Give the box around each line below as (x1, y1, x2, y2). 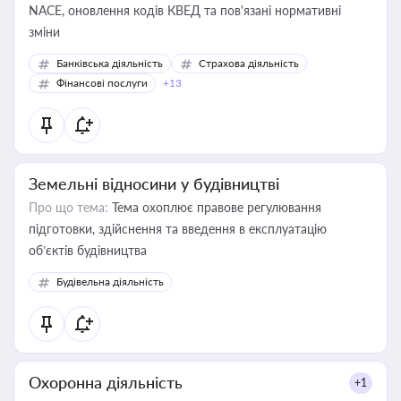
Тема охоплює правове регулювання (108, 200, 321, 215)
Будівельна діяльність (56, 275, 164, 288)
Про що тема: (29, 200, 108, 215)
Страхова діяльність (199, 56, 299, 70)
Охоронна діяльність (29, 372, 183, 392)
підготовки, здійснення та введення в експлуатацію (29, 221, 327, 236)
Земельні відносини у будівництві (29, 174, 279, 193)
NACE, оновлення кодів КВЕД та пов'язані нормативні (29, 3, 341, 18)
